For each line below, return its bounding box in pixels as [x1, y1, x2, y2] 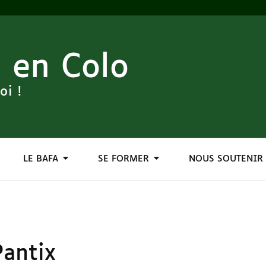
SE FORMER [98, 154, 149, 163]
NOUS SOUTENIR [189, 154, 263, 163]
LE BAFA [23, 154, 58, 163]
